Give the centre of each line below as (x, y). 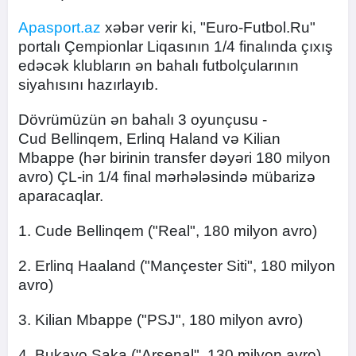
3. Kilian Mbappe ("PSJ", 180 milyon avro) (161, 320)
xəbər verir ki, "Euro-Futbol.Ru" (208, 27)
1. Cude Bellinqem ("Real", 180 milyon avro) (170, 231)
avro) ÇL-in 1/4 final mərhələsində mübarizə (167, 177)
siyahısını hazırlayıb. (90, 85)
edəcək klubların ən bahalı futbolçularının (159, 66)
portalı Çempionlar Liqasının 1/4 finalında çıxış (176, 46)
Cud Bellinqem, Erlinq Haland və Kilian (149, 139)
